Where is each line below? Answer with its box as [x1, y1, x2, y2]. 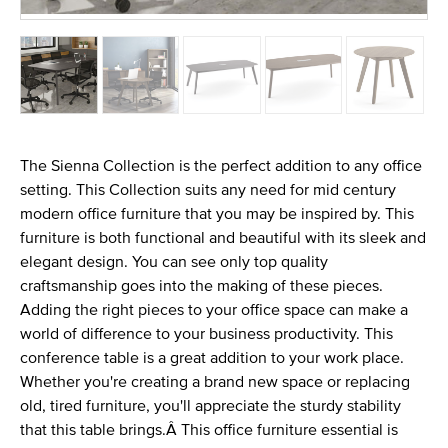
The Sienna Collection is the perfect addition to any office [20, 155, 422, 176]
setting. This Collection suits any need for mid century [20, 179, 396, 200]
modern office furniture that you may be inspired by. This [20, 203, 414, 224]
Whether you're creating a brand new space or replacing [20, 371, 410, 392]
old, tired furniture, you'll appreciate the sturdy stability [20, 395, 401, 416]
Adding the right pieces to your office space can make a [20, 299, 408, 320]
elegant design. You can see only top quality [20, 251, 328, 272]
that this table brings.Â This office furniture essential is [20, 419, 398, 440]
